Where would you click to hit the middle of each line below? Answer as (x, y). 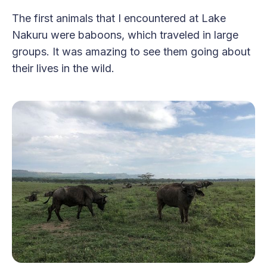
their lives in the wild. (63, 69)
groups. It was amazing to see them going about (131, 52)
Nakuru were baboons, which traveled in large (125, 35)
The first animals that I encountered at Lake (119, 18)
